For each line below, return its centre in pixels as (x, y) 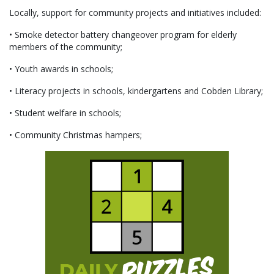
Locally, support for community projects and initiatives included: (135, 13)
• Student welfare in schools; (65, 113)
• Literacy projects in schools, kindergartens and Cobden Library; (136, 91)
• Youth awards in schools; (61, 69)
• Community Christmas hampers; (76, 135)
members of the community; (66, 47)
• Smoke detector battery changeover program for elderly (123, 35)
